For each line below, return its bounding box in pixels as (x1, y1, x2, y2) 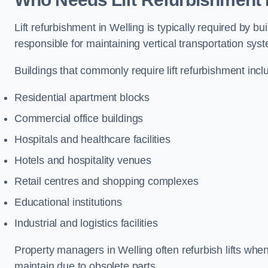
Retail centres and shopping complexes (14, 175, 199, 187)
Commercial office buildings (14, 112, 144, 124)
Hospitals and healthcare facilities (14, 133, 170, 145)
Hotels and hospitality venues (14, 154, 151, 166)
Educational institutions (14, 196, 122, 208)
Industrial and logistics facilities (14, 217, 158, 229)
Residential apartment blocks (14, 92, 150, 103)
